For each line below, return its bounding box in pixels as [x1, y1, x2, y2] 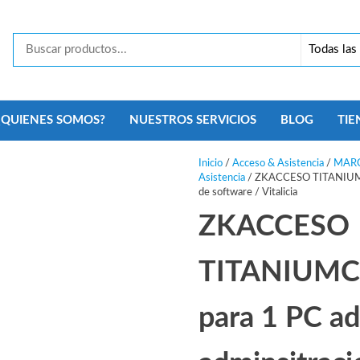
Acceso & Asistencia [231, 158, 324, 170]
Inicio [198, 158, 223, 170]
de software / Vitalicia [198, 187, 297, 198]
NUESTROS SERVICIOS [129, 114, 256, 127]
